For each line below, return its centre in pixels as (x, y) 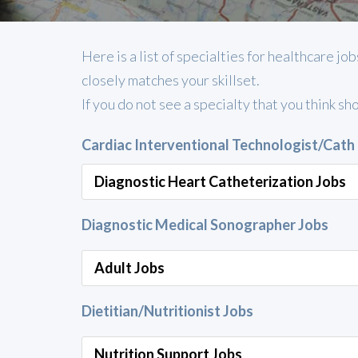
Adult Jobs (129, 268)
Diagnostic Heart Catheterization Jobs (220, 181)
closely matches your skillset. (171, 80)
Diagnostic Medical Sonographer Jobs (205, 225)
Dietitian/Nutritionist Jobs (167, 311)
